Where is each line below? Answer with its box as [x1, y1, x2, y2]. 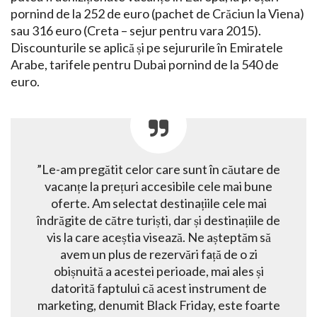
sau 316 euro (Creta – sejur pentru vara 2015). [11, 22, 261, 38]
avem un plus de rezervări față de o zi [59, 246, 258, 262]
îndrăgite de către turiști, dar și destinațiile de [37, 212, 280, 228]
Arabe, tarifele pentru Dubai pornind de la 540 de [11, 56, 279, 72]
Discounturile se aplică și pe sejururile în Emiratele [11, 39, 283, 55]
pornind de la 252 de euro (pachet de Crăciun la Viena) [11, 5, 304, 21]
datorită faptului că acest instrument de [50, 279, 267, 296]
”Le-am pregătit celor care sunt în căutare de [37, 161, 280, 177]
